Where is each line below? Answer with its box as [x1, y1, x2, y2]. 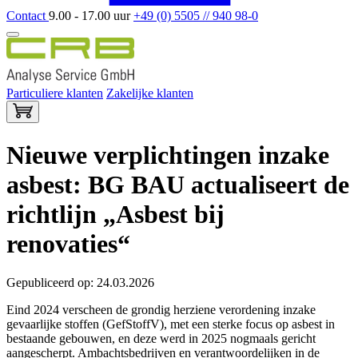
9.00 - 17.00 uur [49, 8, 133, 22]
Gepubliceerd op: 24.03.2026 [6, 276, 154, 290]
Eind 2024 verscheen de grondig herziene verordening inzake [6, 303, 316, 317]
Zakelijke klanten [106, 86, 193, 100]
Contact [6, 8, 49, 22]
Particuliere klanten [6, 86, 103, 100]
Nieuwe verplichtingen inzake [6, 140, 329, 169]
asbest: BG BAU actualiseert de [6, 169, 349, 199]
